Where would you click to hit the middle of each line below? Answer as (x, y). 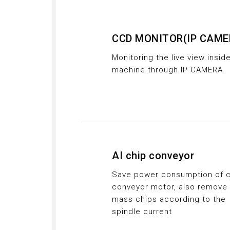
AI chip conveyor (153, 156)
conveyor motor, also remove (170, 187)
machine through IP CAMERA (168, 70)
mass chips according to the (169, 199)
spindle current (142, 212)
